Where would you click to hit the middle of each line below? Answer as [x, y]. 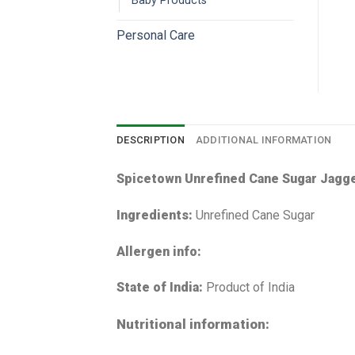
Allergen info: [159, 251]
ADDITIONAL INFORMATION [263, 140]
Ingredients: [156, 215]
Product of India [250, 288]
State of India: [161, 288]
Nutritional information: [193, 324]
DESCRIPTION [151, 140]
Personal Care [156, 36]
